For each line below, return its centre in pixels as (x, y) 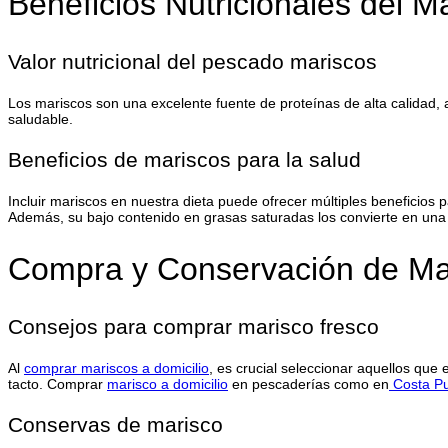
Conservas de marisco (115, 424)
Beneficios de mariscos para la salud (184, 159)
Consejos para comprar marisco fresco (193, 326)
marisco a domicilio (167, 383)
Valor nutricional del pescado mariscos (192, 61)
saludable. (40, 118)
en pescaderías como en (308, 383)
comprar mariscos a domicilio (116, 367)
